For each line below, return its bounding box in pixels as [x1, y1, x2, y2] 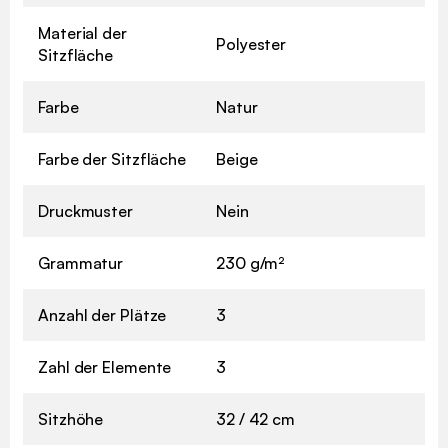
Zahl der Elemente [38, 357, 172, 378]
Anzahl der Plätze [38, 305, 167, 326]
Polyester [216, 34, 287, 55]
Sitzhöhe [38, 409, 104, 430]
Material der [38, 23, 127, 44]
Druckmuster [38, 201, 133, 222]
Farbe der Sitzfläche [38, 149, 186, 170]
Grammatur [38, 253, 124, 274]
